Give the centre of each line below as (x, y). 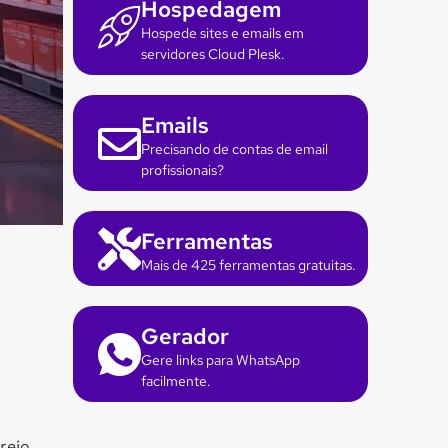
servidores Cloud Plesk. (213, 54)
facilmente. (176, 381)
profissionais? (182, 170)
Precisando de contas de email (234, 149)
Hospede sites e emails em (222, 33)
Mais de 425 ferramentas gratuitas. (248, 265)
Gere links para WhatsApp (220, 360)
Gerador (185, 336)
